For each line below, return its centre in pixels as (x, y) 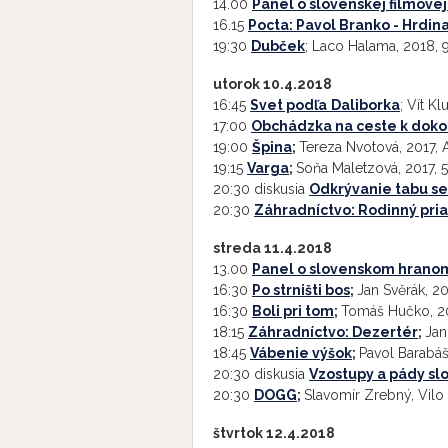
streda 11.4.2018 (277, 248)
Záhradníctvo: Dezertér (333, 332)
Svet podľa (288, 105)
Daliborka (365, 105)
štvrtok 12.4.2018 (278, 433)
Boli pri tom (293, 311)
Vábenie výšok (301, 353)
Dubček (278, 46)
